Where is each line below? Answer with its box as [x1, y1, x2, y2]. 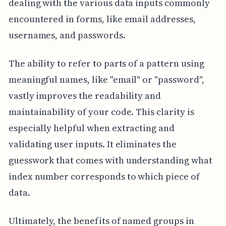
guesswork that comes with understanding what [8, 154, 212, 167]
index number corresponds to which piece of [8, 170, 200, 183]
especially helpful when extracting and [8, 122, 175, 135]
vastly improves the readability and [8, 89, 161, 102]
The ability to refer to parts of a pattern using [8, 57, 204, 70]
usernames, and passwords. [8, 29, 126, 42]
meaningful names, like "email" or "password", [8, 73, 204, 86]
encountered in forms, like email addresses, [8, 13, 196, 26]
